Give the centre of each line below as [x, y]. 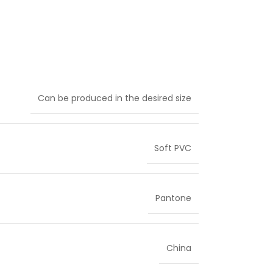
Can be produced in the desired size [115, 98]
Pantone [173, 198]
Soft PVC [173, 148]
